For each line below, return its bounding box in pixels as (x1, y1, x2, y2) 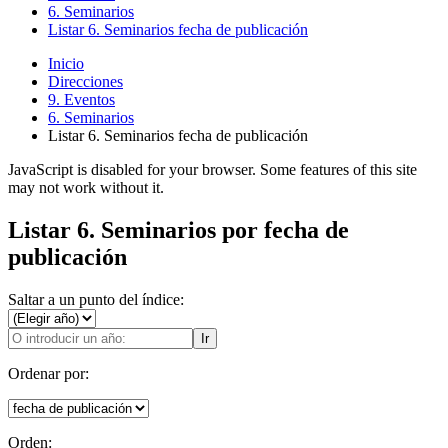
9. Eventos (48, 91, 115, 108)
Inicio (48, 55, 84, 72)
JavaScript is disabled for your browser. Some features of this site (8, 161, 417, 178)
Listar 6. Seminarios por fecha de (8, 216, 349, 243)
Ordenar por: (8, 364, 89, 382)
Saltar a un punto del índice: (8, 290, 184, 308)
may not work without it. (8, 179, 164, 196)
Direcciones (48, 73, 123, 90)
